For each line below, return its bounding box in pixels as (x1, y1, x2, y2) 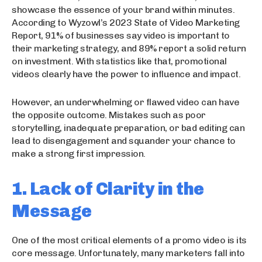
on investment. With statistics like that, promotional (12, 55, 227, 67)
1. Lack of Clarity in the (12, 178, 204, 199)
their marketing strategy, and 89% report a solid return (12, 42, 246, 54)
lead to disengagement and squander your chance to (12, 135, 236, 146)
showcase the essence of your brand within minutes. (12, 4, 235, 15)
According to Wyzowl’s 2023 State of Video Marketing (12, 16, 240, 28)
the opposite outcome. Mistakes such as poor (12, 109, 206, 120)
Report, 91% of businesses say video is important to (12, 29, 230, 41)
